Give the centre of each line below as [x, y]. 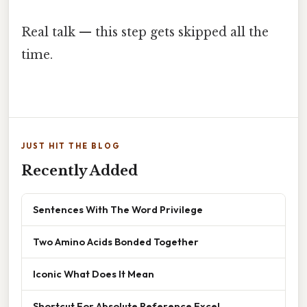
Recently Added [79, 170]
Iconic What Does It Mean [94, 273]
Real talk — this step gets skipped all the [145, 32]
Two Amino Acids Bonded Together [116, 241]
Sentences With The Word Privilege [118, 209]
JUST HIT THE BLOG [71, 146]
